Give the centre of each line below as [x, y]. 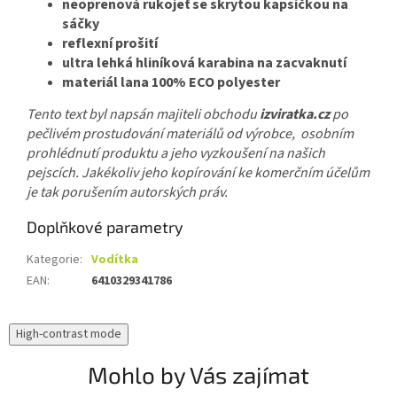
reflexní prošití [110, 44]
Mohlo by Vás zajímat [198, 375]
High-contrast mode [69, 335]
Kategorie [53, 260]
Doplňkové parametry [105, 227]
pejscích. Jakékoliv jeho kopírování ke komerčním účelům [198, 173]
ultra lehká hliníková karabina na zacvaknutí [204, 63]
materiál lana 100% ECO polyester [171, 83]
